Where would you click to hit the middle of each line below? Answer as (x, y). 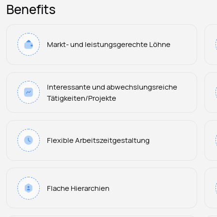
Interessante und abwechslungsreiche (112, 86)
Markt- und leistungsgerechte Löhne (109, 44)
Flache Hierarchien (78, 188)
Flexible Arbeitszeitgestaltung (99, 140)
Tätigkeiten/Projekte (82, 98)
